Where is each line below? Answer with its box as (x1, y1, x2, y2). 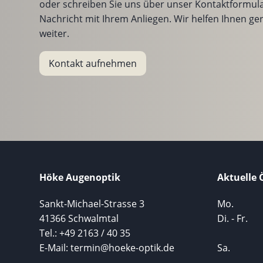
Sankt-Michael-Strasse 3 (39, 197, 145, 210)
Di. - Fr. (217, 211, 248, 225)
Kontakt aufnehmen (49, 56, 137, 70)
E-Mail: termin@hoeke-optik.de (39, 241, 175, 254)
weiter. (39, 27, 70, 41)
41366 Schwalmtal (39, 211, 119, 225)
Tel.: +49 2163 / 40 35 (39, 226, 131, 240)
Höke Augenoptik (39, 170, 121, 184)
